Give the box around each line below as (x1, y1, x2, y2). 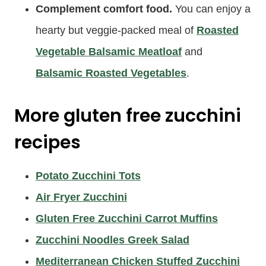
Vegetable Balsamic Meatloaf (36, 45, 182, 58)
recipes (14, 129, 81, 155)
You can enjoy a (172, 2, 251, 15)
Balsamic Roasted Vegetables (36, 66, 186, 79)
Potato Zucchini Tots (36, 169, 141, 182)
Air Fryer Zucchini (36, 191, 127, 203)
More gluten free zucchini (14, 103, 241, 128)
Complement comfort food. (36, 2, 172, 15)
